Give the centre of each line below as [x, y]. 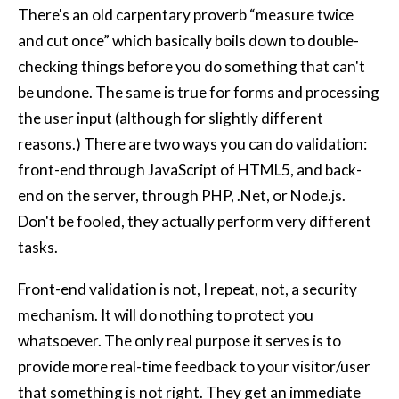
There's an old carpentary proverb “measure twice [186, 15]
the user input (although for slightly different [171, 118]
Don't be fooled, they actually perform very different [195, 222]
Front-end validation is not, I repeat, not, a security [187, 289]
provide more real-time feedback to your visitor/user [194, 366]
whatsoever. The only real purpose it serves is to [179, 340]
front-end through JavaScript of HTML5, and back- [190, 170]
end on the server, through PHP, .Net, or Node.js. [182, 196]
